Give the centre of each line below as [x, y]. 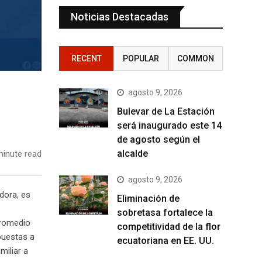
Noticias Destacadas [120, 16]
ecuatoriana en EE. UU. [166, 240]
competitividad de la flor [169, 226]
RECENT [86, 58]
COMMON [195, 58]
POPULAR [141, 58]
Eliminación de [148, 198]
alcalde [132, 153]
